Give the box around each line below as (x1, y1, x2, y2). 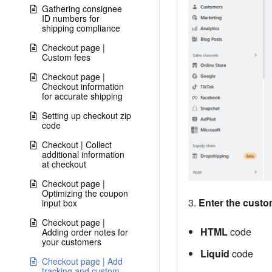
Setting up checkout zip (42, 109, 131, 121)
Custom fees (42, 51, 90, 63)
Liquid (200, 246, 229, 261)
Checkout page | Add (42, 255, 123, 267)
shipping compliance (42, 22, 120, 34)
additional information (42, 148, 124, 160)
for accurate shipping (42, 90, 123, 102)
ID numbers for (42, 12, 100, 24)
